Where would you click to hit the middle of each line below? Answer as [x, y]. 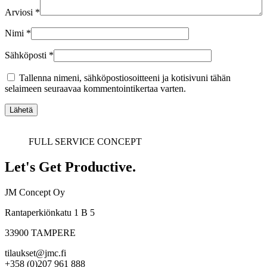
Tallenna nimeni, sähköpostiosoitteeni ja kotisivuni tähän [125, 78]
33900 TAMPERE [40, 233]
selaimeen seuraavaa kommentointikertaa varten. [95, 89]
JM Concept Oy [35, 193]
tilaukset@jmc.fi [35, 253]
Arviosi [20, 13]
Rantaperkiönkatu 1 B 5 [50, 213]
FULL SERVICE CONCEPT [85, 142]
